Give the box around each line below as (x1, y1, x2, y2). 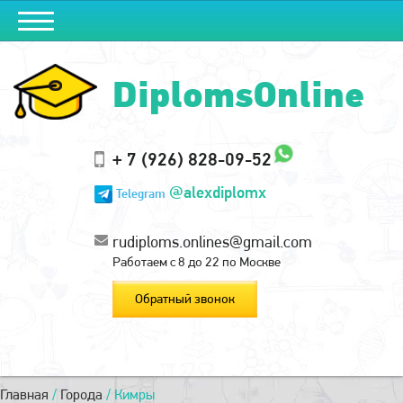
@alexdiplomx (169, 183, 266, 201)
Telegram (116, 185, 166, 201)
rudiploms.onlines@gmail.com (112, 232, 312, 252)
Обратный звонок (135, 291, 235, 308)
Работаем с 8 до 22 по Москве (112, 254, 281, 271)
